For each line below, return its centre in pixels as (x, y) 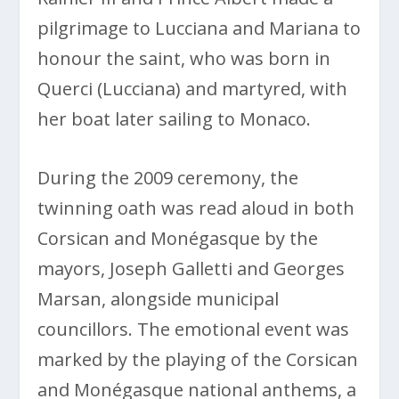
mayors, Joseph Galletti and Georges (191, 268)
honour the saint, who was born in (184, 58)
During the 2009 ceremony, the (168, 177)
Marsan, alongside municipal (159, 298)
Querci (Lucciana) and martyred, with (193, 88)
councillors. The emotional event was (194, 329)
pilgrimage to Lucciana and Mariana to (199, 28)
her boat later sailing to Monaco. (175, 118)
